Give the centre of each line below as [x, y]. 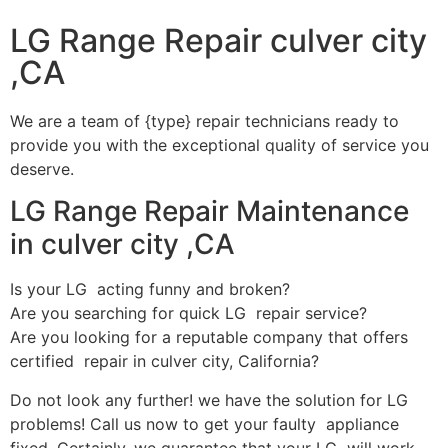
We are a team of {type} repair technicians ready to [204, 120]
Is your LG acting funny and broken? [150, 289]
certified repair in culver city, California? [164, 361]
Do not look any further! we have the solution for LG [211, 399]
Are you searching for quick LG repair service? [188, 313]
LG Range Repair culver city [218, 40]
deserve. [42, 168]
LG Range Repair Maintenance [209, 211]
